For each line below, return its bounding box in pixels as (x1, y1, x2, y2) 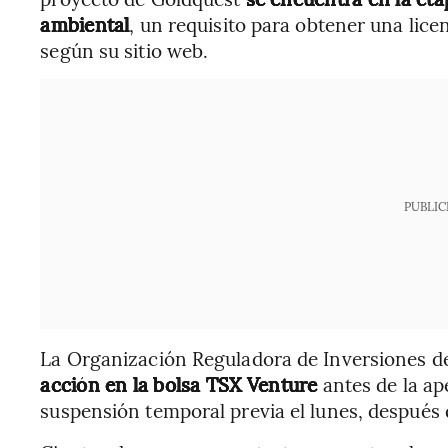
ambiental (40, 11, 130, 37)
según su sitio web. (40, 37, 209, 63)
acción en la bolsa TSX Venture (40, 371, 318, 397)
